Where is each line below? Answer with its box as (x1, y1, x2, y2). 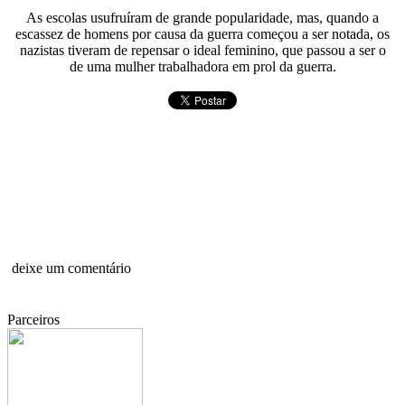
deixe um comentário (12, 260, 131, 276)
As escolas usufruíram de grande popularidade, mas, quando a (26, 10, 379, 25)
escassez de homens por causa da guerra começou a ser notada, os (15, 26, 390, 42)
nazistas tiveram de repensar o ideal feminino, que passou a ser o (19, 42, 386, 58)
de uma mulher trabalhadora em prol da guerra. (69, 59, 336, 74)
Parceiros (7, 312, 60, 327)
